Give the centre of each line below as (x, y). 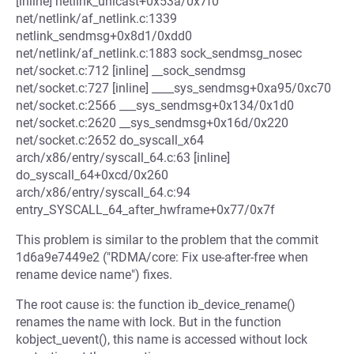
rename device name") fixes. (94, 275)
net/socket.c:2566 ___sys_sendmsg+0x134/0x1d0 (155, 105)
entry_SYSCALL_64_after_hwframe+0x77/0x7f (145, 210)
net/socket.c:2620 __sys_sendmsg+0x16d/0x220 (152, 123)
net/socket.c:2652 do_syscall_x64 (110, 140)
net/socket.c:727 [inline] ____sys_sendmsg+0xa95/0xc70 (173, 88)
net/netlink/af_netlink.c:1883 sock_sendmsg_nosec (159, 53)
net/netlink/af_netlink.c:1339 (96, 19)
